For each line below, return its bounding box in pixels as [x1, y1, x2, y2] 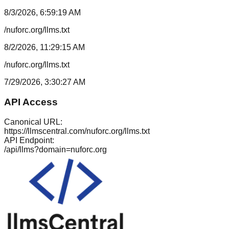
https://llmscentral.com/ [4, 126, 86, 135]
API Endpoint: [4, 135, 54, 145]
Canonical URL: [4, 117, 62, 126]
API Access [4, 96, 58, 107]
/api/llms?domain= [4, 145, 71, 154]
